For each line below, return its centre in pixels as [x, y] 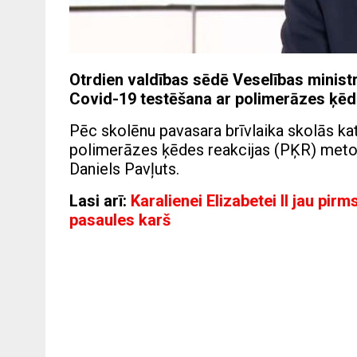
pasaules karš [120, 220]
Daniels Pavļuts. [124, 169]
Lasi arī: [98, 201]
